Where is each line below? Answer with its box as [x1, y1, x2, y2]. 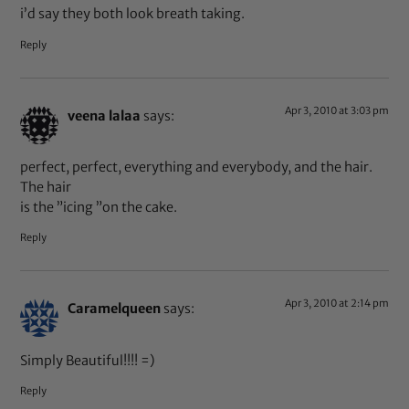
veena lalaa [68, 107, 142, 124]
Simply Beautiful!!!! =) [20, 351, 156, 369]
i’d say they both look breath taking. [20, 5, 246, 23]
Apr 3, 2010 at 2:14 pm [284, 297, 389, 310]
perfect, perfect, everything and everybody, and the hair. [20, 158, 373, 175]
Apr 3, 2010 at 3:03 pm [284, 103, 389, 117]
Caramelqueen [68, 300, 162, 318]
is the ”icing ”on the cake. [20, 198, 178, 215]
